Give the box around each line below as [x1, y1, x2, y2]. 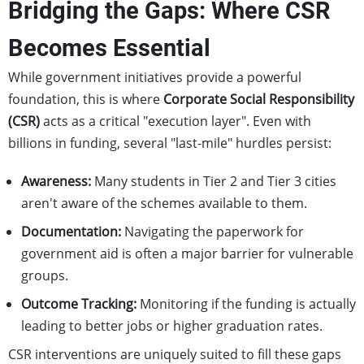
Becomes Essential [8, 34, 210, 62]
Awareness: [21, 172, 91, 190]
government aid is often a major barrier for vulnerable [21, 245, 353, 262]
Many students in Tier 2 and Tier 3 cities [91, 172, 336, 190]
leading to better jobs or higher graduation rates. [21, 317, 323, 335]
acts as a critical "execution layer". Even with [40, 112, 311, 130]
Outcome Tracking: [21, 295, 136, 313]
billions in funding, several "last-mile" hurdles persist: [8, 134, 331, 152]
